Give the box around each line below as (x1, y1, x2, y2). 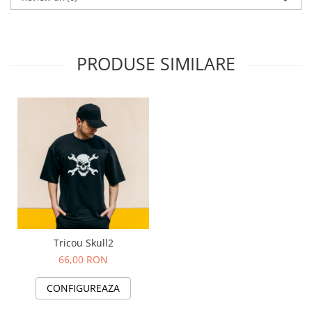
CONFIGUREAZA (47, 281, 120, 295)
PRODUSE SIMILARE (77, 51, 235, 75)
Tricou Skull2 (53, 235, 114, 249)
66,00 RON (58, 252, 108, 266)
